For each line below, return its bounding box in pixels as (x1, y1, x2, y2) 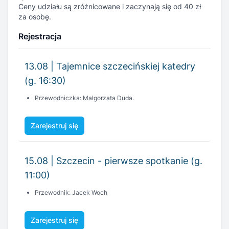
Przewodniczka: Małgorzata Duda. (35, 94, 134, 102)
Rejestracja (18, 31, 61, 42)
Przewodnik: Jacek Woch (35, 189, 107, 197)
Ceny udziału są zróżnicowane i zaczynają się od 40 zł (18, 2, 201, 11)
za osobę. (18, 12, 51, 21)
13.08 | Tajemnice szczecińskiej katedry (25, 61, 195, 72)
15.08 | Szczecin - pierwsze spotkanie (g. (25, 155, 202, 167)
